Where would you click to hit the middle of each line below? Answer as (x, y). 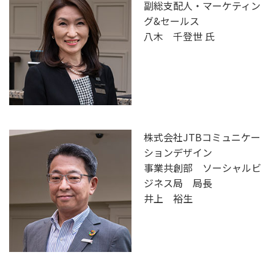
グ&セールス (172, 20)
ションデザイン (178, 152)
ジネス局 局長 (178, 183)
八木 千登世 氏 (179, 36)
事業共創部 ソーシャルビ (202, 167)
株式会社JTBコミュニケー (202, 137)
